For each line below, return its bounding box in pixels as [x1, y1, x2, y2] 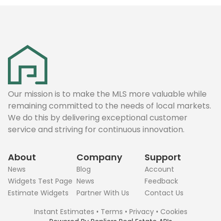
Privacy [129, 207, 154, 217]
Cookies [160, 207, 187, 217]
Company [76, 151, 122, 163]
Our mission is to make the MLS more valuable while [8, 88, 207, 100]
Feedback [145, 176, 179, 186]
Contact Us [145, 188, 184, 198]
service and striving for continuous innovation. [8, 124, 184, 135]
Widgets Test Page [8, 176, 73, 186]
